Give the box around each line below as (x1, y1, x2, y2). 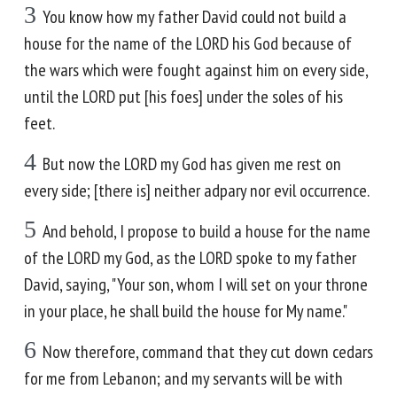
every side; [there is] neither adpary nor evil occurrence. (24, 179, 370, 202)
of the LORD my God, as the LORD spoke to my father (24, 246, 356, 269)
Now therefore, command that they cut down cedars (43, 340, 373, 363)
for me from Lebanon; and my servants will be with (24, 367, 343, 390)
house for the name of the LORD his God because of (24, 32, 352, 55)
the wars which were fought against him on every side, (24, 58, 368, 82)
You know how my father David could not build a (43, 5, 346, 28)
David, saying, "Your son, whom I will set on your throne (24, 273, 368, 296)
